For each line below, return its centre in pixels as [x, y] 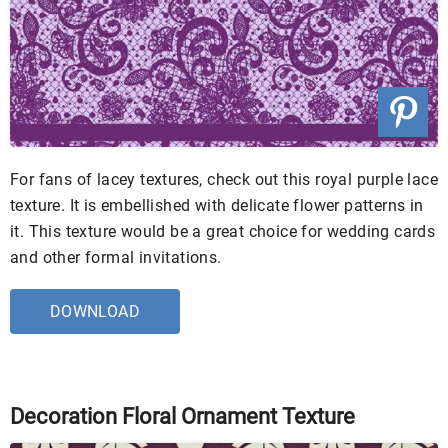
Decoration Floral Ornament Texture [182, 416]
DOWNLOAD [95, 311]
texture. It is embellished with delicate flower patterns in [217, 205]
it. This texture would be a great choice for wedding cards [223, 231]
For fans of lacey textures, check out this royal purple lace [224, 179]
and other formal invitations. [116, 257]
